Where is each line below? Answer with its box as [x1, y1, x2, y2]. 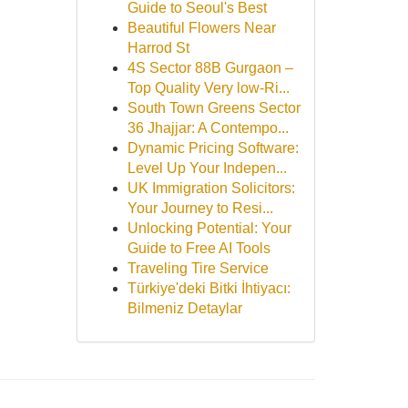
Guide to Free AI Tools [127, 240, 270, 256]
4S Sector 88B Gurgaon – [127, 60, 293, 76]
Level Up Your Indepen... [127, 160, 287, 176]
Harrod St [127, 40, 189, 56]
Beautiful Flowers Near [127, 20, 276, 36]
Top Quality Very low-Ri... [127, 80, 290, 96]
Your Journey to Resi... [127, 200, 273, 216]
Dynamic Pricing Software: [127, 140, 299, 156]
